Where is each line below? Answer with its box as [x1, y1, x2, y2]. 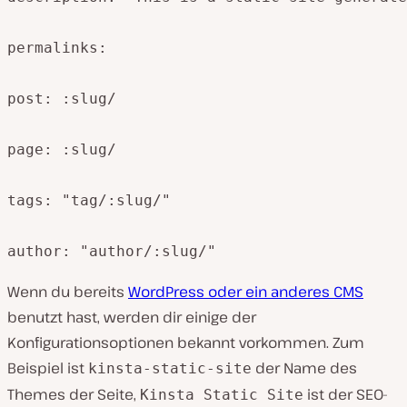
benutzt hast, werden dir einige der [7, 306, 256, 327]
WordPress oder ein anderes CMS [128, 281, 363, 302]
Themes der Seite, [7, 383, 140, 404]
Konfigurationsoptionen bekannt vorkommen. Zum [7, 332, 364, 352]
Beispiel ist [7, 357, 88, 378]
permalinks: [7, 38, 107, 56]
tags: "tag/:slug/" [7, 191, 171, 209]
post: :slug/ [7, 89, 116, 107]
